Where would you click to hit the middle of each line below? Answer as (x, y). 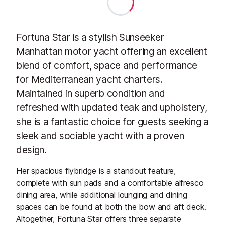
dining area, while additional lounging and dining (102, 195)
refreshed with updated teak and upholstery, (112, 108)
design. (31, 150)
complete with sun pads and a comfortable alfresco (110, 183)
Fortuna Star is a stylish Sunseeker (90, 37)
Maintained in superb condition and (91, 94)
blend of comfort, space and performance (107, 66)
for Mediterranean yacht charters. (89, 80)
